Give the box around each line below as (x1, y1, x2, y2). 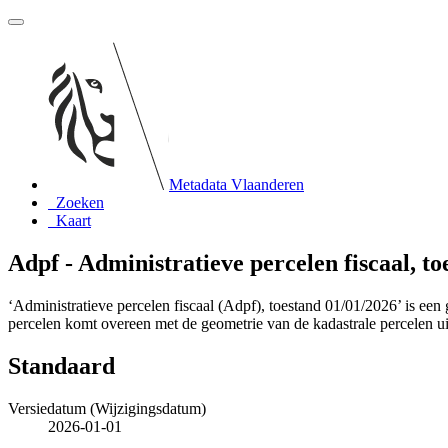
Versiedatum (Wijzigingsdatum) (8, 399, 206, 417)
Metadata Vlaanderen (169, 176, 304, 193)
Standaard (8, 352, 115, 379)
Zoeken (56, 194, 104, 211)
